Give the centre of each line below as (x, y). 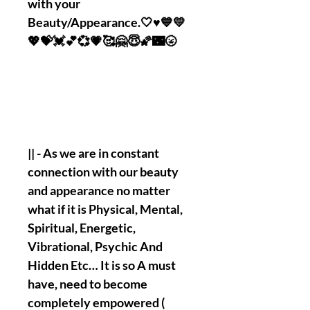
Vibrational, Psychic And (95, 246)
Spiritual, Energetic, (82, 228)
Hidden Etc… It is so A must (102, 265)
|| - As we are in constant (93, 153)
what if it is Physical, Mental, (105, 209)
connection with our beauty (103, 172)
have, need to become (88, 284)
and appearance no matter (99, 190)
